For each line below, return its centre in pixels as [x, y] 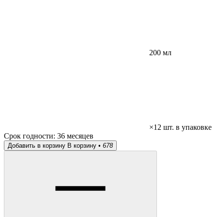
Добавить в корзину [37, 146]
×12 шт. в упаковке [180, 127]
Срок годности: [31, 136]
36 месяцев [75, 136]
